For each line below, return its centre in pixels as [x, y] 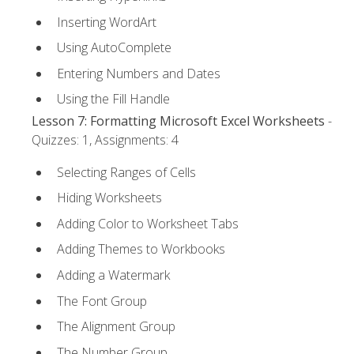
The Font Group [102, 301]
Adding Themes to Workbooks [141, 249]
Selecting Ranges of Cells [126, 172]
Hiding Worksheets [109, 198]
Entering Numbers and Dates [139, 73]
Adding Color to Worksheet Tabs [148, 223]
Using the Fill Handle [113, 99]
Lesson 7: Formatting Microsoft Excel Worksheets [178, 121]
